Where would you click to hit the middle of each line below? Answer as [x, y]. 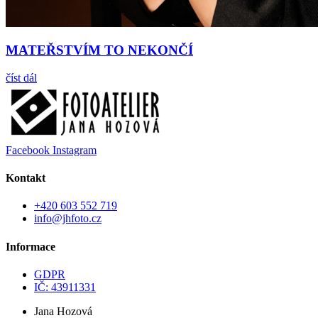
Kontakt [26, 178]
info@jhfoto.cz [68, 219]
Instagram [75, 150]
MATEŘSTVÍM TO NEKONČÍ [99, 50]
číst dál [21, 77]
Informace [31, 246]
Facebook [28, 150]
